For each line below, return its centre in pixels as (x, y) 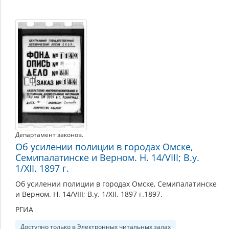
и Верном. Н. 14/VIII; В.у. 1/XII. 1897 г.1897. (89, 194)
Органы (36, 26)
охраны (36, 39)
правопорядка (54, 52)
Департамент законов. (49, 135)
